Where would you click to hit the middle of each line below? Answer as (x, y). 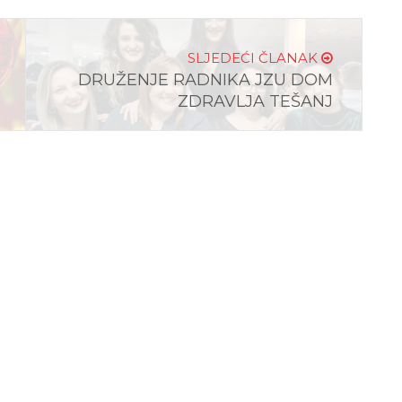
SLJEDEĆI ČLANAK (254, 58)
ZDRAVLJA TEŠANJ (255, 101)
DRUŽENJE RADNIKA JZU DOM (205, 80)
